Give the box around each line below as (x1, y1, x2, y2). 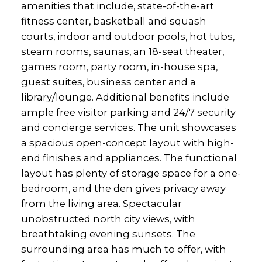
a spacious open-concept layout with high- (20, 136, 234, 149)
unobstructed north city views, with (20, 212, 195, 225)
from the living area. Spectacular (20, 197, 182, 209)
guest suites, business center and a (20, 75, 196, 88)
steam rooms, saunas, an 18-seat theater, (20, 45, 224, 57)
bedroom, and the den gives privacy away (20, 182, 226, 194)
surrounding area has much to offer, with (20, 243, 226, 255)
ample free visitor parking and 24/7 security (20, 106, 236, 118)
